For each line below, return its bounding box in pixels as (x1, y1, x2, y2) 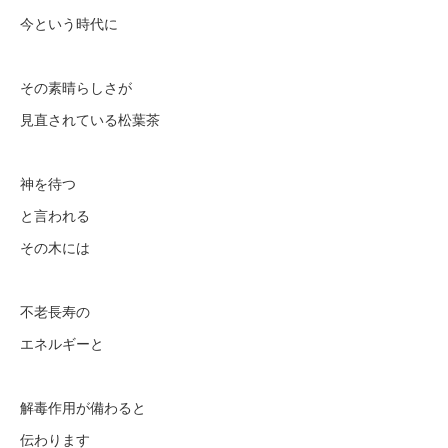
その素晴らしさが (20, 77, 132, 97)
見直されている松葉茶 (20, 109, 160, 129)
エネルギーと (20, 333, 104, 353)
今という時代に (20, 13, 118, 33)
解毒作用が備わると (20, 397, 146, 417)
